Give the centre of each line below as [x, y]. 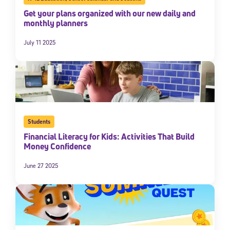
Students [39, 121]
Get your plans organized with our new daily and [110, 13]
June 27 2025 [41, 165]
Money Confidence [57, 146]
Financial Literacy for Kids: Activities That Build [109, 136]
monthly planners [56, 23]
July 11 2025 [40, 42]
